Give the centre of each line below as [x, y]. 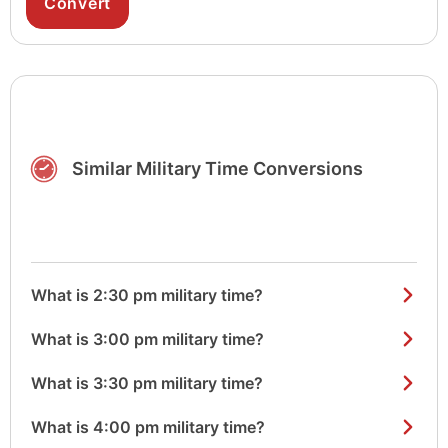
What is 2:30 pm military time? [147, 294]
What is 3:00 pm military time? [147, 338]
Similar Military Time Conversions [218, 168]
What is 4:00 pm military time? [148, 426]
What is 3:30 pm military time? [147, 382]
